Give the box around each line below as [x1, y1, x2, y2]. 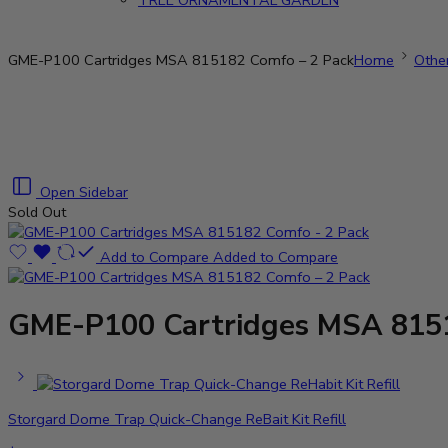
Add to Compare [100, 246, 209, 267]
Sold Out [8, 201, 66, 222]
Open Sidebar [40, 181, 128, 202]
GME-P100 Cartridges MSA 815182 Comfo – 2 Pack [8, 49, 354, 70]
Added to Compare [213, 246, 338, 267]
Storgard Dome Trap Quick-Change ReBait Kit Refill [8, 408, 346, 429]
